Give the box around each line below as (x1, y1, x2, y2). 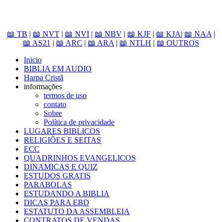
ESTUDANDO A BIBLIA (24, 189, 110, 198)
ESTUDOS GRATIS (24, 171, 91, 180)
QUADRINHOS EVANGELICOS (24, 153, 136, 162)
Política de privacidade (44, 117, 114, 126)
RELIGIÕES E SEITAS (24, 135, 101, 144)
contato (44, 100, 66, 109)
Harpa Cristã (24, 73, 63, 82)
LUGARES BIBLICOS (24, 126, 100, 135)
